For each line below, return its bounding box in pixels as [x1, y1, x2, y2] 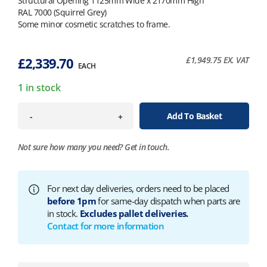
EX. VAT [221, 54, 249, 66]
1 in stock [18, 81, 61, 95]
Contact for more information [47, 220, 164, 232]
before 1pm [47, 195, 96, 207]
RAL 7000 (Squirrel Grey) [18, 7, 107, 18]
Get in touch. [125, 141, 170, 153]
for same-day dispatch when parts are [96, 195, 240, 207]
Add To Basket [166, 110, 222, 122]
